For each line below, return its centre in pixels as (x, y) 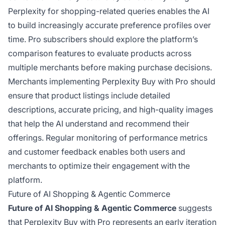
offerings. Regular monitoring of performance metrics (108, 138)
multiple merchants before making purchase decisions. (110, 68)
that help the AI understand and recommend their (99, 124)
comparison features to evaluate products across (100, 53)
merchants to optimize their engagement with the (99, 166)
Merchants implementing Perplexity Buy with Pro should (112, 82)
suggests (194, 208)
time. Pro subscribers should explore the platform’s (103, 39)
